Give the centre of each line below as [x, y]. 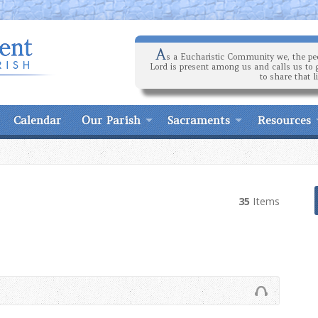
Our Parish [111, 120]
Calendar [37, 120]
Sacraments [199, 120]
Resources [284, 120]
